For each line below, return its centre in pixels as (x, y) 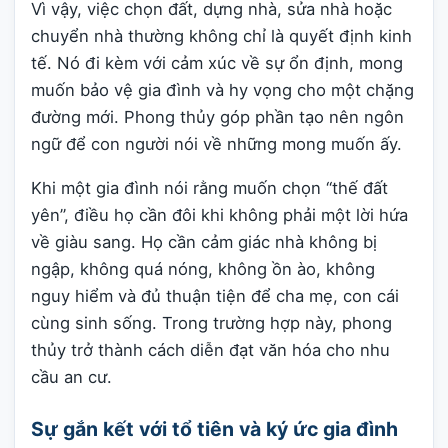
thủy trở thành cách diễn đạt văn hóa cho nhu (210, 350)
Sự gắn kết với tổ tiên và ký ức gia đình (214, 429)
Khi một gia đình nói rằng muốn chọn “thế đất (209, 188)
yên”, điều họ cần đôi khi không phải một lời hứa (219, 215)
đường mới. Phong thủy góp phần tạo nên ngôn (217, 117)
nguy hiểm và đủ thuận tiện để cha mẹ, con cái (215, 296)
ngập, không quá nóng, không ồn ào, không (203, 269)
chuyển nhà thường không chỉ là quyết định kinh (221, 36)
